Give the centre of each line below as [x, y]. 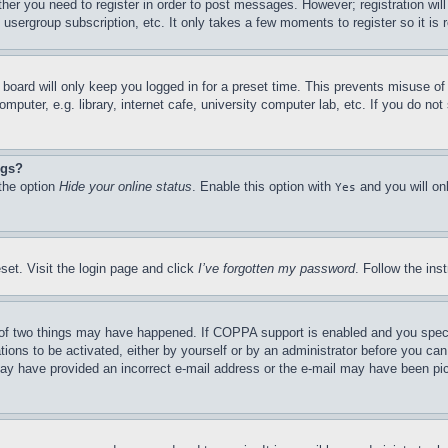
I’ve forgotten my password [276, 268]
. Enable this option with [263, 186]
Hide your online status [125, 186]
